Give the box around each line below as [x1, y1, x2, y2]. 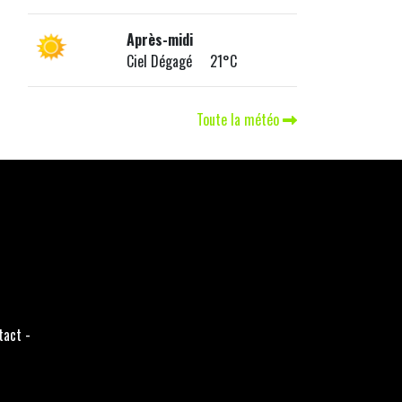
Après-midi [126, 29, 193, 51]
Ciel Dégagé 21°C [126, 50, 237, 73]
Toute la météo [197, 109, 283, 131]
